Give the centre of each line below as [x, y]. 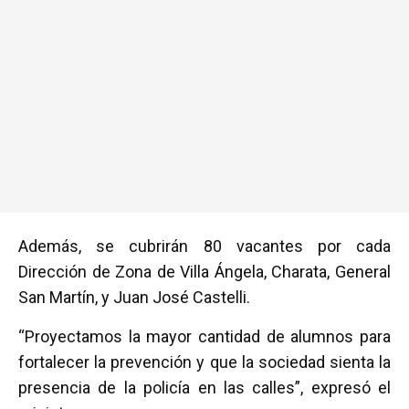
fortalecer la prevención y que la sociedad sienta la [204, 362]
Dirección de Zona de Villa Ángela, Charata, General [204, 272]
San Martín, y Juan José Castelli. [134, 297]
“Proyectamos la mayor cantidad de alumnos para [204, 336]
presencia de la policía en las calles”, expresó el [204, 388]
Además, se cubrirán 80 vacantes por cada [204, 246]
